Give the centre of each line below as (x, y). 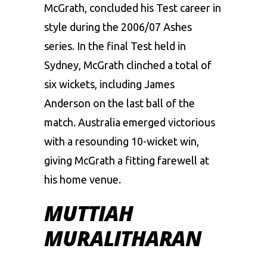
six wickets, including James (109, 84)
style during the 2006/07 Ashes (118, 27)
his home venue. (83, 179)
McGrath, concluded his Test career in (133, 7)
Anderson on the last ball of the (119, 103)
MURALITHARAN (123, 238)
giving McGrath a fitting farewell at (127, 160)
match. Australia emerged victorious (130, 122)
